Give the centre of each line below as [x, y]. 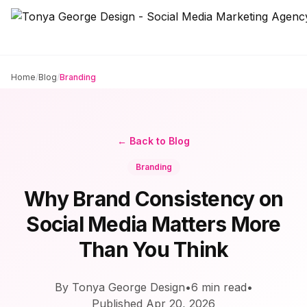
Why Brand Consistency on [153, 199]
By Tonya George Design [120, 287]
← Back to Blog [153, 141]
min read [222, 287]
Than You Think [153, 249]
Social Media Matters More [153, 224]
